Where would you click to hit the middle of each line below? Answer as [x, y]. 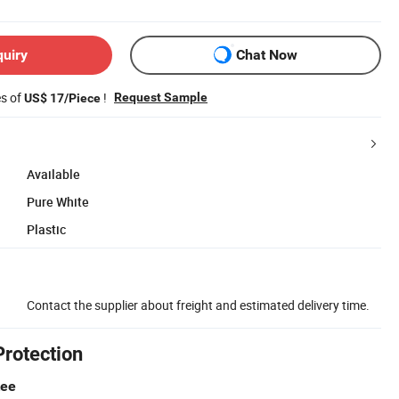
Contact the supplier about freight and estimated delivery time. [198, 305]
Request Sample [161, 97]
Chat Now [267, 55]
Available [53, 174]
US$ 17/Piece [62, 98]
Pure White [58, 201]
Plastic [46, 229]
